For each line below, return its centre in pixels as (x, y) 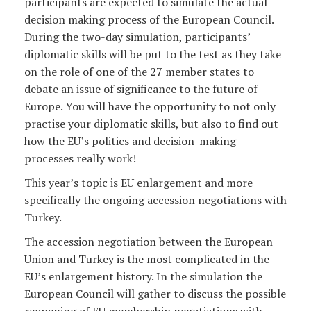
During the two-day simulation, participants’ (137, 36)
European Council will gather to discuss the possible (155, 293)
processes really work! (82, 158)
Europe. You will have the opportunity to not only (150, 106)
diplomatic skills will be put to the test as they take (153, 54)
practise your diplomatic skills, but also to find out (151, 123)
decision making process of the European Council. (149, 19)
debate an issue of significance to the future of (141, 89)
